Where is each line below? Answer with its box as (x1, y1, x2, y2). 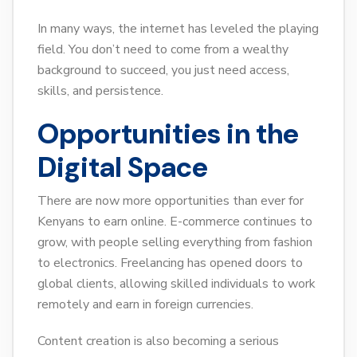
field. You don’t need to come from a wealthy (37, 41, 288, 59)
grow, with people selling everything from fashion (37, 233, 312, 252)
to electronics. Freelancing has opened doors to (37, 254, 303, 273)
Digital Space (37, 149, 208, 186)
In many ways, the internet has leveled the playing (37, 20, 319, 38)
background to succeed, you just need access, (37, 61, 289, 80)
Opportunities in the (37, 116, 299, 153)
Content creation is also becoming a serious (37, 332, 279, 351)
